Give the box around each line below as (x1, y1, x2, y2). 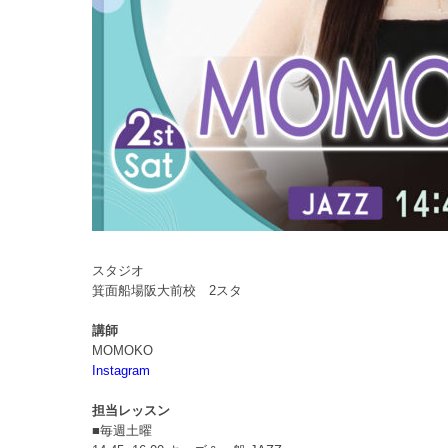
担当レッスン (92, 403, 170, 419)
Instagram (92, 363, 150, 379)
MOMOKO (92, 343, 153, 359)
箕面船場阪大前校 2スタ (92, 283, 242, 299)
